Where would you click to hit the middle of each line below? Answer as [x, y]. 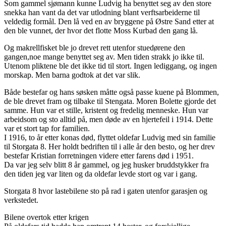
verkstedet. [21, 200]
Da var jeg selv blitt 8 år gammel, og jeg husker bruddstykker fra [106, 165]
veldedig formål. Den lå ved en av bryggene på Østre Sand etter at [109, 22]
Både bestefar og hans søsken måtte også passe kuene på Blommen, [111, 92]
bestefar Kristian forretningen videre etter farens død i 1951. [99, 156]
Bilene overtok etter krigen [46, 217]
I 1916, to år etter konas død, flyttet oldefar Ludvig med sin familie [110, 138]
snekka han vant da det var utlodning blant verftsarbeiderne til [102, 13]
